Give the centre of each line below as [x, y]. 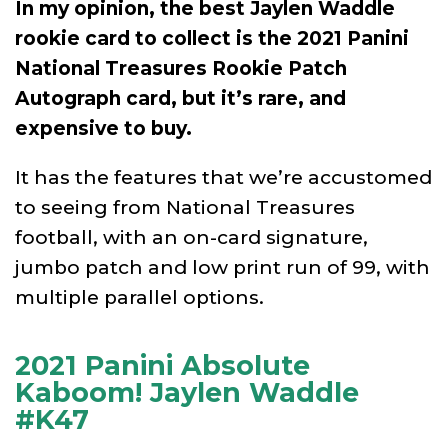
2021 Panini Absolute [162, 365]
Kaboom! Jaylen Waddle [187, 392]
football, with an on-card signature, [191, 237]
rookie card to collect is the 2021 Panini [212, 38]
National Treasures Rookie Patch [181, 68]
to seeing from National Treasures [185, 207]
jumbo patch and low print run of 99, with [222, 267]
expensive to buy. [103, 128]
